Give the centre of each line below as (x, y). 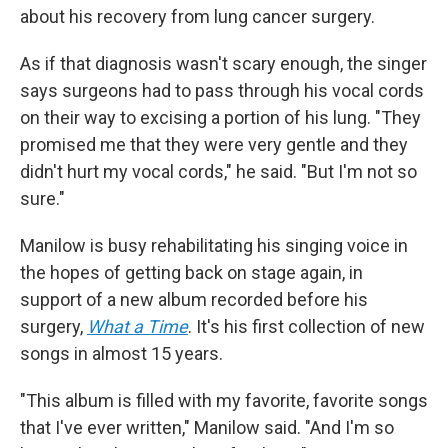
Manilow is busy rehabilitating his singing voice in (214, 245)
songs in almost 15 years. (121, 353)
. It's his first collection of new (306, 326)
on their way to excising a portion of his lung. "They (220, 117)
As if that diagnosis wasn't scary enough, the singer (223, 63)
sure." (42, 198)
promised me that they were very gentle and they (214, 144)
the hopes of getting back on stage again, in (191, 272)
